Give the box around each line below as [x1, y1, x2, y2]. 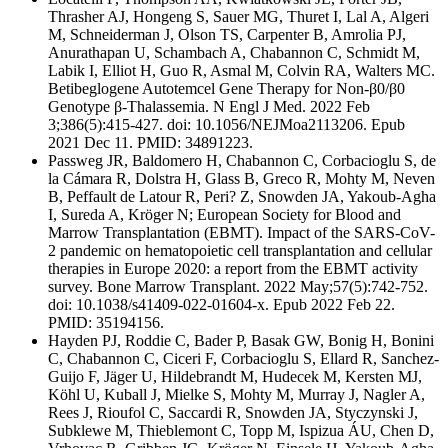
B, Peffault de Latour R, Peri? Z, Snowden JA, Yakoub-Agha [48, 187, 436, 205]
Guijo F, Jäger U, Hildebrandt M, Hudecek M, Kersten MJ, [48, 367, 422, 385]
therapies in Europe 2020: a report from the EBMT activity [48, 259, 418, 277]
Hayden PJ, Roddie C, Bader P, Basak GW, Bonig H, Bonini [48, 331, 434, 349]
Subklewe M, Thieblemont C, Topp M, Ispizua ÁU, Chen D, [48, 421, 434, 439]
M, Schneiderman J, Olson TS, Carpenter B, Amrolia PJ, [48, 25, 406, 43]
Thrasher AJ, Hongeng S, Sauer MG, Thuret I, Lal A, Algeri [48, 7, 429, 25]
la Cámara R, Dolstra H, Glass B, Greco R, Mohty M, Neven [48, 169, 435, 187]
